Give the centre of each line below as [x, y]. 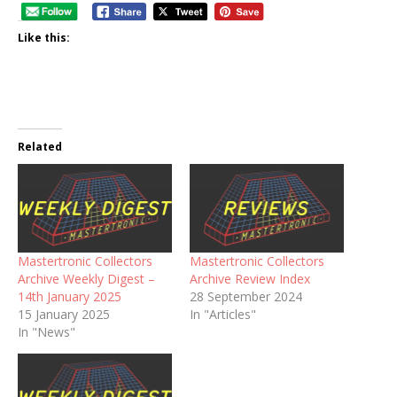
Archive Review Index [250, 278]
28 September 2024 [246, 296]
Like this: [44, 38]
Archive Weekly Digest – [86, 278]
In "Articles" [223, 314]
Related [40, 147]
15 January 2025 [64, 314]
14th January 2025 [70, 296]
